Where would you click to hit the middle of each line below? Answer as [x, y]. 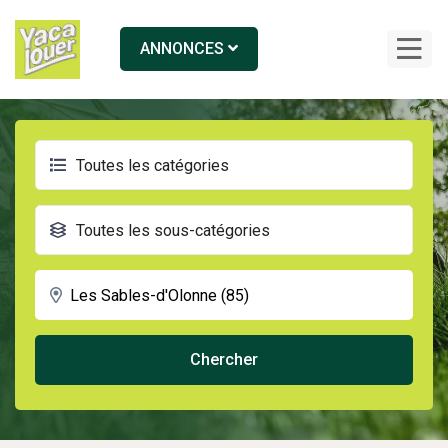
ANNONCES [183, 49]
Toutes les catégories [152, 165]
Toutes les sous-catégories [173, 230]
